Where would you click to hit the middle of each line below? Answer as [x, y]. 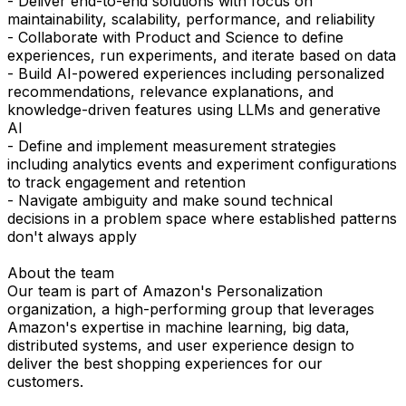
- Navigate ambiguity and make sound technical [170, 200]
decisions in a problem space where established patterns [202, 218]
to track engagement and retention [126, 182]
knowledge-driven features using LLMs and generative [194, 109]
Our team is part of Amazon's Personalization [165, 290]
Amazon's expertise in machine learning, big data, [179, 327]
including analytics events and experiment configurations [202, 164]
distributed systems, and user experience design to [181, 345]
